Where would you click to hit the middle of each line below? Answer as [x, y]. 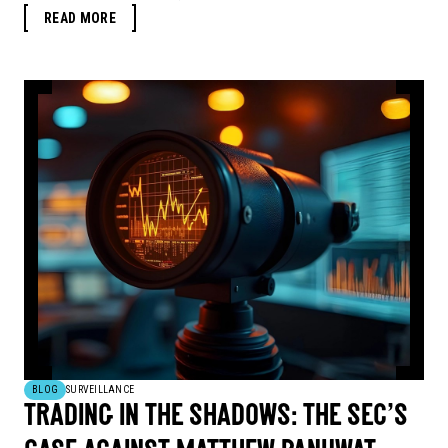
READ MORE [80, 18]
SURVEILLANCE [100, 390]
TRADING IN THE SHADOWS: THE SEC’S [216, 418]
